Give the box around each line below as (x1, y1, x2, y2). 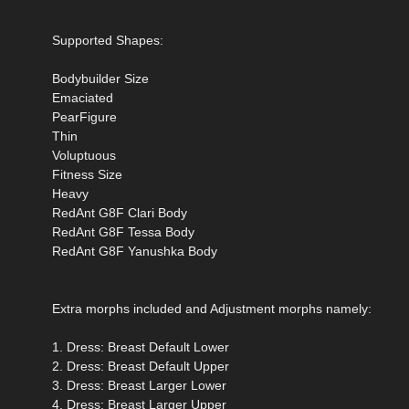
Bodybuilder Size (52, 71, 149, 87)
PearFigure (52, 110, 117, 125)
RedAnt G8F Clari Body (52, 205, 187, 221)
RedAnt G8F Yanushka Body (52, 244, 217, 259)
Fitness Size (52, 167, 122, 183)
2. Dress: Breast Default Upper (52, 359, 229, 374)
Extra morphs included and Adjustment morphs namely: (52, 301, 372, 317)
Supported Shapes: (52, 33, 163, 48)
